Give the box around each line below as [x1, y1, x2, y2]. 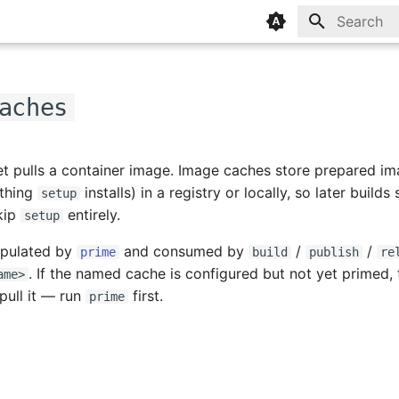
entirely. [63, 206, 120, 224]
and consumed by [119, 242, 248, 260]
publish [309, 245, 359, 259]
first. [128, 287, 163, 305]
